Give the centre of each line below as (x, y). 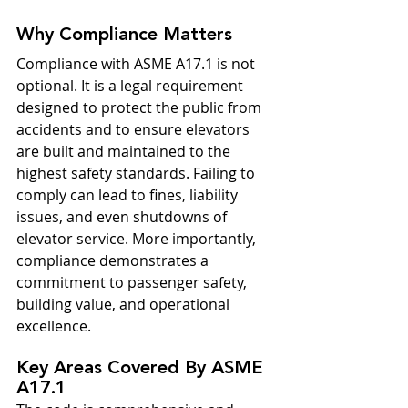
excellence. (54, 326)
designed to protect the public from (141, 107)
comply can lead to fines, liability (129, 195)
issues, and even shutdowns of (123, 217)
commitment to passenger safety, (133, 282)
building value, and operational (125, 304)
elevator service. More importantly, (138, 239)
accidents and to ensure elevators (135, 129)
